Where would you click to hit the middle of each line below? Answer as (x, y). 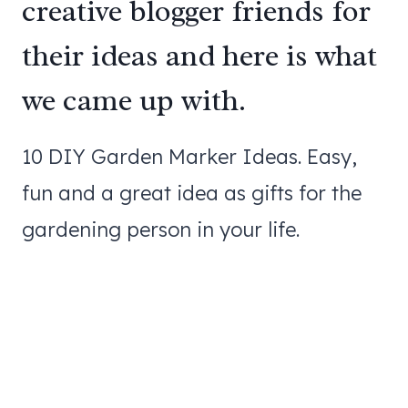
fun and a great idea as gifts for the (192, 193)
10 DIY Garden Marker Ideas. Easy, (189, 156)
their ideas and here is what (199, 56)
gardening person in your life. (161, 229)
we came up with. (134, 101)
